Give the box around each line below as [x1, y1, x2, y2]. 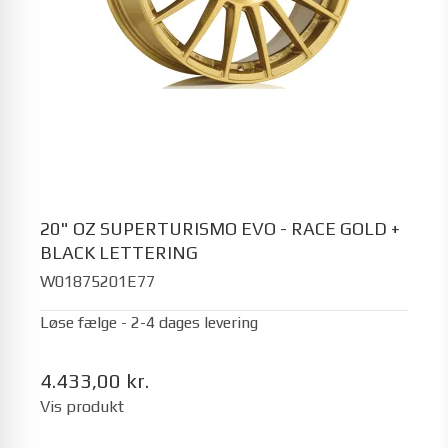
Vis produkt [40, 396, 124, 416]
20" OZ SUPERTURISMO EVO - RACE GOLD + [40, 218, 400, 239]
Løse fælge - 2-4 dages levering [40, 312, 258, 332]
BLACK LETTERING [40, 242, 198, 263]
